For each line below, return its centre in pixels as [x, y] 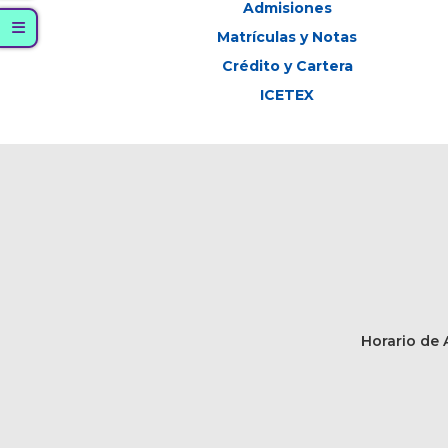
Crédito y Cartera [287, 65]
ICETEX [287, 94]
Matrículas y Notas [287, 36]
